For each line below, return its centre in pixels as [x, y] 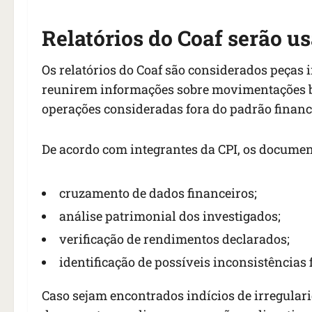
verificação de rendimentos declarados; [174, 239]
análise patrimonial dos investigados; [170, 216]
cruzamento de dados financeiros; [158, 193]
